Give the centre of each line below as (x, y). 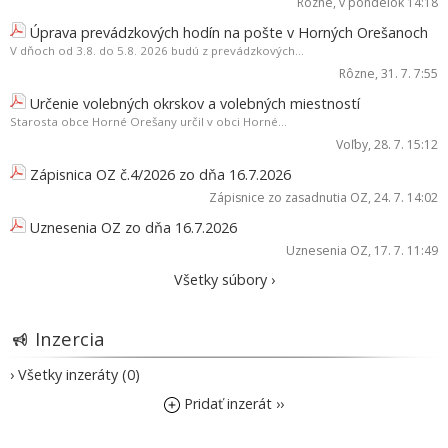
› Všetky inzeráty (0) (75, 374)
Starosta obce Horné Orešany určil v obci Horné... (148, 121)
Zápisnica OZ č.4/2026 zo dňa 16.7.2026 (160, 174)
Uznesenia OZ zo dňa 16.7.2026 (133, 227)
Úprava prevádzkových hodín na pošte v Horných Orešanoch (229, 32)
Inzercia (70, 338)
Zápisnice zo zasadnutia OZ (288, 197)
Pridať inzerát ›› (232, 403)
